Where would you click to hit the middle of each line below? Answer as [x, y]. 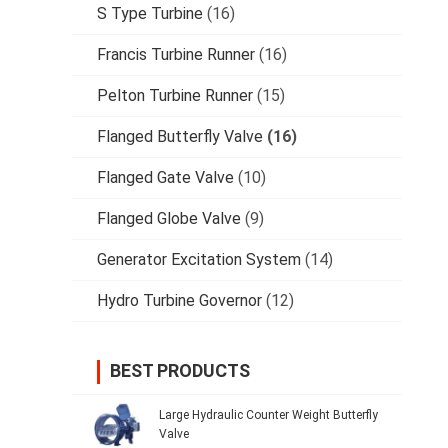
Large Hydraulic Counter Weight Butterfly [268, 415]
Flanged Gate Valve [165, 178]
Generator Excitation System [199, 260]
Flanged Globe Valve [169, 219]
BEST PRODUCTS [180, 371]
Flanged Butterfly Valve [180, 137]
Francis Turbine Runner [176, 55]
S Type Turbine [150, 14]
